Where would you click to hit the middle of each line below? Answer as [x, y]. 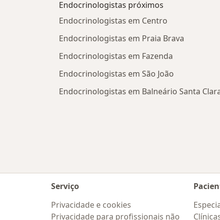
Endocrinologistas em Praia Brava [122, 39]
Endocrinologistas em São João [116, 74]
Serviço [65, 186]
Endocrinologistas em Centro [113, 21]
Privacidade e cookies [91, 205]
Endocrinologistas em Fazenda [116, 56]
